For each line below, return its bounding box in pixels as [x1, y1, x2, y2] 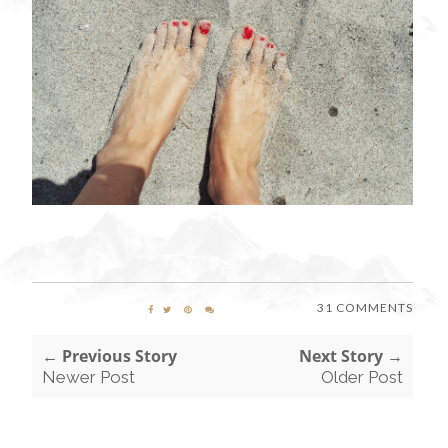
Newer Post [42, 367, 135, 388]
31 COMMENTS [316, 300, 413, 316]
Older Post [320, 367, 403, 388]
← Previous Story [42, 345, 177, 368]
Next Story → [298, 345, 403, 368]
